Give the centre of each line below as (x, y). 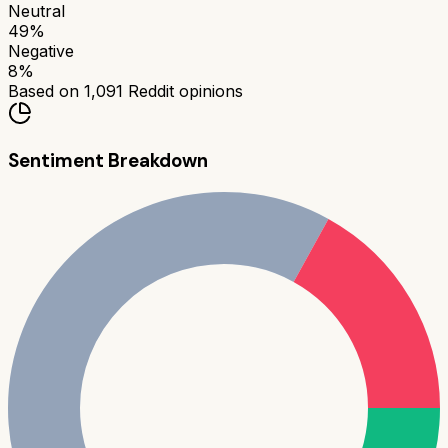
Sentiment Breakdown (108, 161)
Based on (46, 91)
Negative (41, 51)
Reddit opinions (183, 91)
